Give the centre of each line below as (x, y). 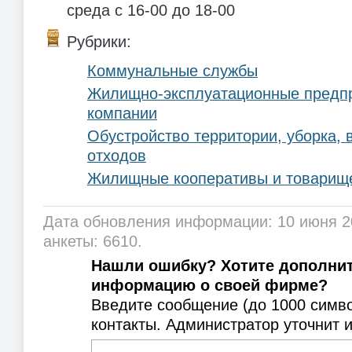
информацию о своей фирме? (209, 286)
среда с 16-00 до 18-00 (151, 11)
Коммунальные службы (172, 70)
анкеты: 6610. (93, 241)
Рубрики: (99, 41)
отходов (117, 155)
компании (122, 113)
